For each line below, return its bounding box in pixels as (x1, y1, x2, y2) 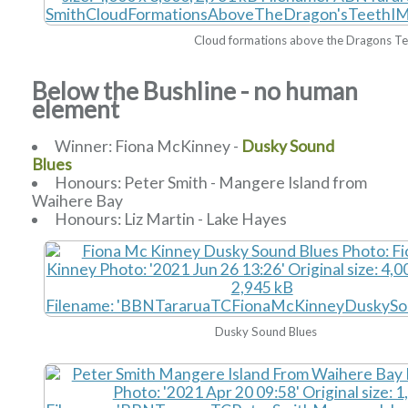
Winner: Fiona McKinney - (54, 137, 241, 157)
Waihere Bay (32, 191, 124, 211)
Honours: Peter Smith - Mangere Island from (54, 173, 367, 193)
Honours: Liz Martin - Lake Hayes (54, 209, 287, 229)
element (32, 94, 120, 124)
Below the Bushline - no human (32, 76, 359, 106)
